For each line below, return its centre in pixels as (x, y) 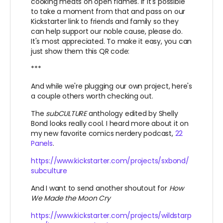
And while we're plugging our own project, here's (111, 86)
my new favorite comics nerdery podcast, (103, 133)
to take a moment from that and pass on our (108, 11)
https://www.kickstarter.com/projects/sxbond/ (110, 161)
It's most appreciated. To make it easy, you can (111, 41)
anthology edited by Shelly (132, 113)
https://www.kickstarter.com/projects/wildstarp (111, 215)
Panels (42, 143)
